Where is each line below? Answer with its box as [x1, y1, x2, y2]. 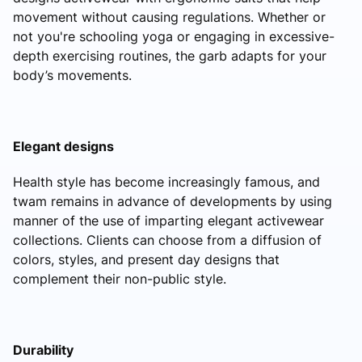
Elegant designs [13, 137, 114, 154]
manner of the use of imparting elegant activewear [13, 212, 324, 229]
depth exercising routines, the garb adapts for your [13, 47, 326, 64]
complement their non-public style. [13, 270, 226, 287]
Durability [13, 341, 74, 358]
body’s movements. [13, 66, 132, 83]
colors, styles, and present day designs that [13, 250, 280, 267]
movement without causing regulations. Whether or [13, 8, 326, 25]
